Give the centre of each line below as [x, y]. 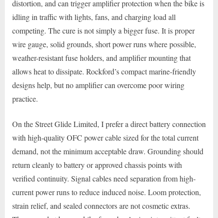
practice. [25, 99]
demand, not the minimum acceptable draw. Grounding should [108, 151]
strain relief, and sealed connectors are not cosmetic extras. [101, 206]
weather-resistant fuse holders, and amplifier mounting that [101, 58]
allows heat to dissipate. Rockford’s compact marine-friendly [104, 72]
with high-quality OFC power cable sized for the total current [105, 138]
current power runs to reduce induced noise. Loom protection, [107, 192]
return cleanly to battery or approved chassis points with [97, 165]
